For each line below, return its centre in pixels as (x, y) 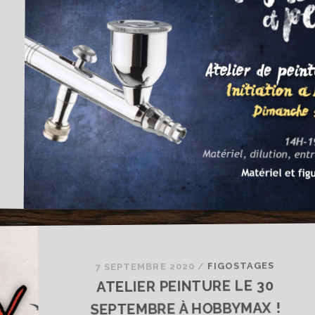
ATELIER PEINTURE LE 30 (185, 287)
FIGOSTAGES (241, 266)
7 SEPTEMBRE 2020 (145, 267)
